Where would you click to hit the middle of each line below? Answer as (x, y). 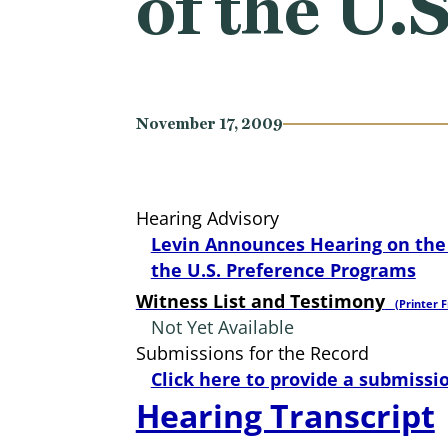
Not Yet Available (214, 327)
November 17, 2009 (209, 124)
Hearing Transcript (285, 416)
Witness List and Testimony (260, 301)
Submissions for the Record (252, 353)
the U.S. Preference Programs (283, 270)
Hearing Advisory (207, 218)
